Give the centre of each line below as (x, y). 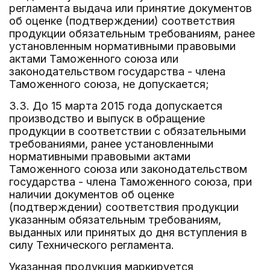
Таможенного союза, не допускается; (109, 84)
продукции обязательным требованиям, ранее (132, 33)
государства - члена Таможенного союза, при (130, 182)
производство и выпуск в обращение (107, 118)
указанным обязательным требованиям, (115, 220)
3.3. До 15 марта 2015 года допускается (116, 106)
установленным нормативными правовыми (122, 46)
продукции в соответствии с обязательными (127, 131)
